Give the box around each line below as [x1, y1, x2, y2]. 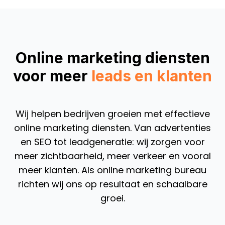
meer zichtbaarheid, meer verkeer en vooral [14, 149, 211, 162]
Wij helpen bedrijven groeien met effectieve [15, 107, 210, 120]
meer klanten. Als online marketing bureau [19, 163, 206, 176]
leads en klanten [91, 66, 212, 85]
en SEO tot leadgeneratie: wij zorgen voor [20, 135, 205, 148]
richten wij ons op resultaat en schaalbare [18, 177, 207, 190]
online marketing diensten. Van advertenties [14, 121, 211, 134]
